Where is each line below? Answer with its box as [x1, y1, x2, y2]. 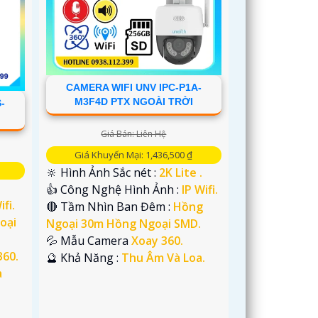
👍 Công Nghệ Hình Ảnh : [46, 181, 182, 197]
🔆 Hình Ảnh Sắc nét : [46, 164, 160, 180]
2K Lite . [159, 164, 203, 180]
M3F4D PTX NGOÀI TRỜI [74, 95, 193, 107]
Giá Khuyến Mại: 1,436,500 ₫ [75, 148, 193, 161]
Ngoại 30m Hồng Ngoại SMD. [46, 215, 202, 231]
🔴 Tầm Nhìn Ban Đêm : [46, 198, 174, 214]
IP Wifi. [182, 181, 219, 197]
